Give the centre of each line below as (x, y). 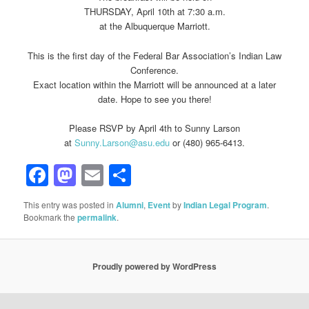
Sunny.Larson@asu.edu (122, 142)
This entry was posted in (70, 205)
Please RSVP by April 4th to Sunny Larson (154, 128)
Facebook (97, 176)
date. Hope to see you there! (154, 99)
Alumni (130, 205)
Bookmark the (51, 217)
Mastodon (125, 176)
